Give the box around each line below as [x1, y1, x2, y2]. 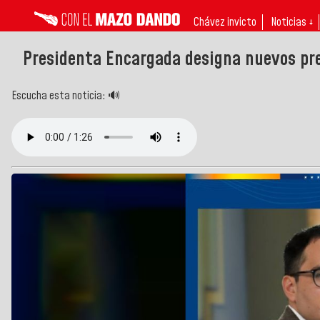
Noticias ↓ [271, 14, 313, 30]
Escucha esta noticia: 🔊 [11, 87, 120, 104]
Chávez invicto [194, 14, 256, 30]
